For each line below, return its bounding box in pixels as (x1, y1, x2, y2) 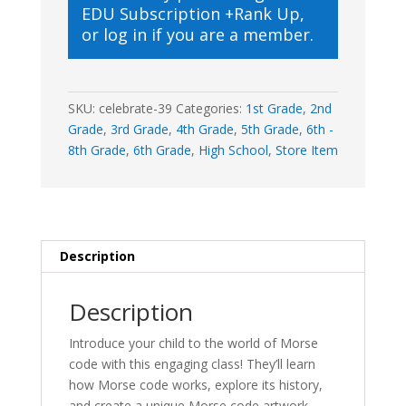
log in (102, 23, 147, 45)
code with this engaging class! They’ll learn (68, 354, 315, 372)
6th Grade (132, 140, 191, 159)
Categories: (175, 99, 246, 117)
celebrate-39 (98, 99, 172, 117)
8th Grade (67, 140, 126, 159)
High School (198, 140, 268, 159)
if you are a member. (146, 23, 314, 45)
